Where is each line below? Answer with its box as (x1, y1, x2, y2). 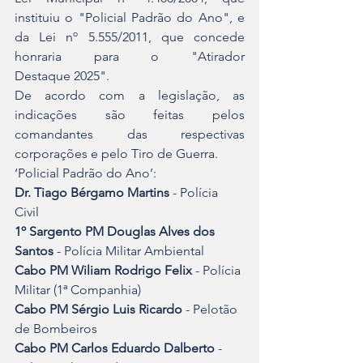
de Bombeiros (15, 320, 97, 336)
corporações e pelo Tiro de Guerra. (15, 145, 218, 161)
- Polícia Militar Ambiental (53, 242, 204, 258)
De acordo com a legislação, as (15, 87, 245, 103)
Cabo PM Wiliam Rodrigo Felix (15, 262, 192, 278)
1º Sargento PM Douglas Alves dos (15, 223, 218, 239)
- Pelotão (182, 301, 241, 317)
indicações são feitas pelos (15, 106, 245, 122)
